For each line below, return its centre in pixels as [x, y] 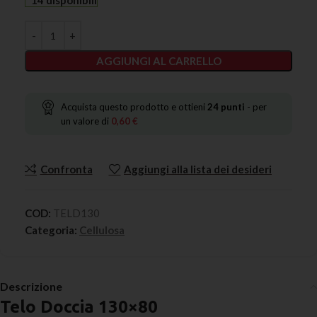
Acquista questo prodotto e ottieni [134, 107]
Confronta [66, 169]
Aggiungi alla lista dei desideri [198, 169]
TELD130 [76, 213]
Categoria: [51, 230]
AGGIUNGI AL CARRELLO [158, 61]
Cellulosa [102, 230]
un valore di [86, 121]
